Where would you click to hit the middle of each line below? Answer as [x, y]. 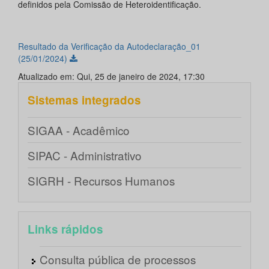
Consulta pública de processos [118, 259]
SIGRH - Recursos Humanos [101, 181]
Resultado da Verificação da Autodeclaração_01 [109, 47]
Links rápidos [65, 229]
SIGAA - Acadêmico [79, 130]
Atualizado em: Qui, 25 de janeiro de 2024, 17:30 [111, 77]
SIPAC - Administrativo [85, 156]
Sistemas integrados [84, 100]
